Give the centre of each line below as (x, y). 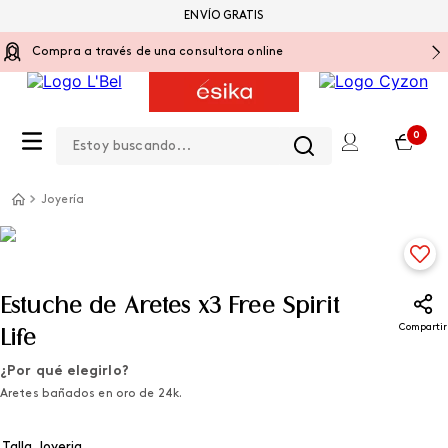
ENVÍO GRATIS (224, 16)
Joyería (62, 200)
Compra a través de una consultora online (157, 52)
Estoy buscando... (122, 127)
